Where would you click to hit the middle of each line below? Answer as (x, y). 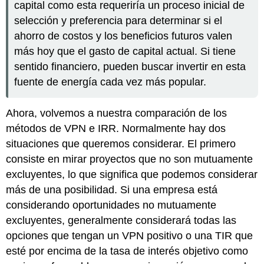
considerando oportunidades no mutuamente (111, 205)
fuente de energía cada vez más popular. (110, 82)
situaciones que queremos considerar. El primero (121, 143)
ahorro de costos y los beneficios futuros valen (123, 36)
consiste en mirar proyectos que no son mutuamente (130, 159)
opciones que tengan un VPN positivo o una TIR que (130, 235)
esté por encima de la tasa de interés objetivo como (127, 251)
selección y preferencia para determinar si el (118, 21)
